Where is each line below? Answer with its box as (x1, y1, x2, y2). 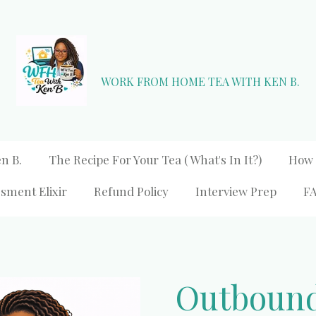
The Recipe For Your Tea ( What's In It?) (48, 151, 262, 167)
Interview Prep (195, 183, 277, 199)
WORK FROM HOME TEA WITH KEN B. (101, 73, 300, 89)
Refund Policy (94, 183, 169, 199)
